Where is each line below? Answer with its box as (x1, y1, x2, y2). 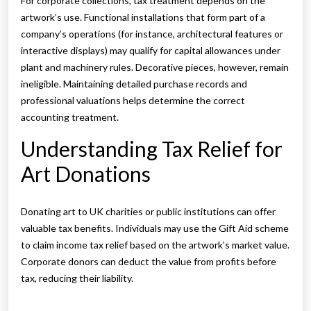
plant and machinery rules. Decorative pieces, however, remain (21, 61, 289, 74)
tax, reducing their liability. (21, 272, 133, 285)
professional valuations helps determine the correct (21, 94, 245, 107)
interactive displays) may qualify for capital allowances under (21, 44, 280, 57)
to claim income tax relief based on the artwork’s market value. (21, 239, 289, 251)
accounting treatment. (21, 111, 119, 124)
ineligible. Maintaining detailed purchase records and (21, 78, 247, 90)
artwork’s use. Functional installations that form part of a (21, 11, 265, 24)
